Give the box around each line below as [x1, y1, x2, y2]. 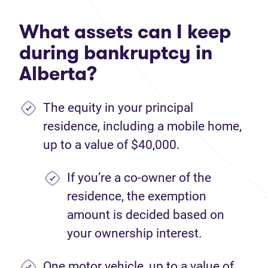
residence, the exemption [67, 189, 206, 203]
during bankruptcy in [19, 39, 212, 66]
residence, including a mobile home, [43, 119, 242, 133]
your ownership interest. [67, 226, 202, 240]
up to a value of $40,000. [43, 138, 180, 152]
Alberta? [19, 60, 97, 87]
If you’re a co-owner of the [67, 170, 211, 185]
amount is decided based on [67, 208, 224, 222]
